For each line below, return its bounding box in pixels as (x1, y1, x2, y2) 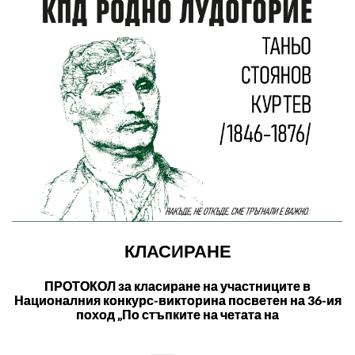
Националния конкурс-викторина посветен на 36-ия (13, 292, 342, 308)
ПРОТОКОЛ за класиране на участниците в (44, 278, 311, 294)
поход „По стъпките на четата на (76, 307, 279, 323)
